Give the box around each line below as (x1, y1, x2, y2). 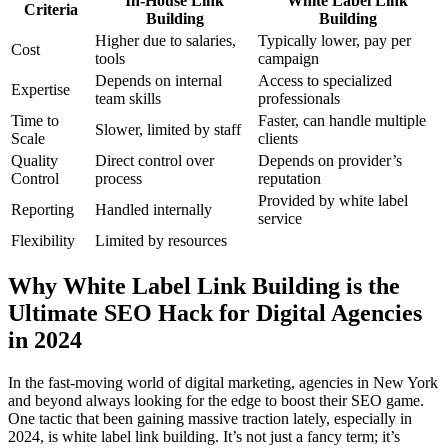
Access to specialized (258, 72, 392, 90)
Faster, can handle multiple (258, 112, 426, 130)
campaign (258, 50, 319, 68)
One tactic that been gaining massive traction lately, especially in (8, 410, 412, 428)
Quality (11, 152, 58, 170)
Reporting (11, 201, 74, 219)
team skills (95, 90, 161, 108)
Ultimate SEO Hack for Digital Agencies (8, 300, 422, 327)
